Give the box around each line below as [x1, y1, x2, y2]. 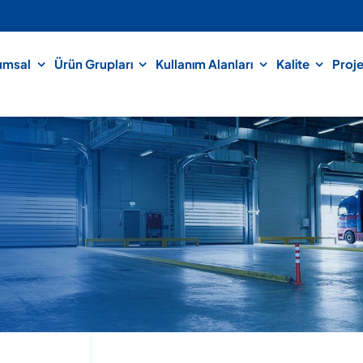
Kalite [275, 56, 310, 72]
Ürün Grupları [53, 56, 133, 72]
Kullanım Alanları [156, 56, 254, 72]
